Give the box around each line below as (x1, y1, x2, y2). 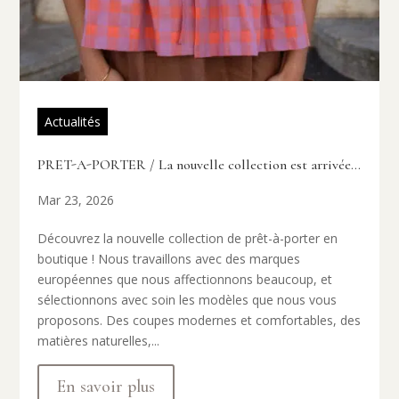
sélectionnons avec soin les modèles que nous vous (37, 291, 338, 309)
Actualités (45, 113, 102, 131)
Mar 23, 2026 (37, 191, 115, 209)
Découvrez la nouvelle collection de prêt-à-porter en (37, 230, 338, 248)
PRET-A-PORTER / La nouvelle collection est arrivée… (37, 156, 362, 175)
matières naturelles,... (37, 332, 160, 350)
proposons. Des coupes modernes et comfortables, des (37, 312, 362, 330)
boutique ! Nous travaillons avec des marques (37, 250, 301, 268)
